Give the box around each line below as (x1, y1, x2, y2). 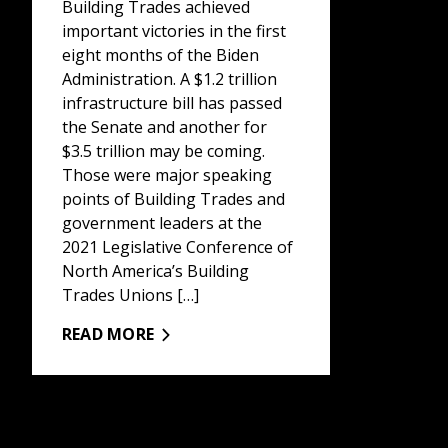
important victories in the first (62, 20, 286, 43)
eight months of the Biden (62, 44, 259, 67)
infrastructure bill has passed (62, 92, 282, 115)
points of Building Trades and (62, 188, 285, 211)
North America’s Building (62, 260, 249, 283)
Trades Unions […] (62, 284, 199, 307)
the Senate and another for (62, 116, 267, 139)
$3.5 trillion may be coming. (62, 140, 265, 163)
